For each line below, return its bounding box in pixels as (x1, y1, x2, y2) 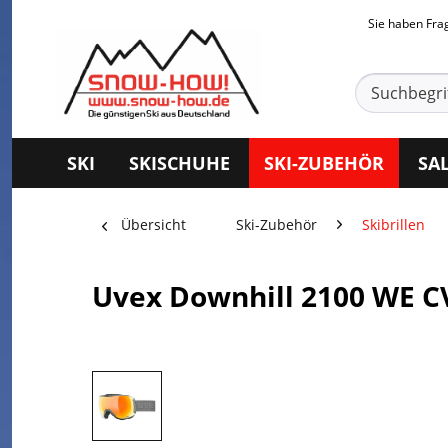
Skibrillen (362, 214, 425, 234)
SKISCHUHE (129, 150, 230, 175)
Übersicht (121, 214, 186, 234)
